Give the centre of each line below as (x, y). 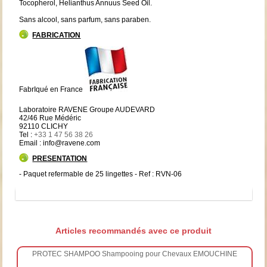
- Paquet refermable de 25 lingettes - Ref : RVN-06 (101, 174)
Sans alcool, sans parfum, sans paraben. (85, 19)
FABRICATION (57, 35)
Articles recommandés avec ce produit (133, 230)
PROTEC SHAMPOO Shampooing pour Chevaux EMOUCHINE (134, 254)
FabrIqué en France (52, 89)
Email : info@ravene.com (60, 143)
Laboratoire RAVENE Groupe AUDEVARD (87, 109)
